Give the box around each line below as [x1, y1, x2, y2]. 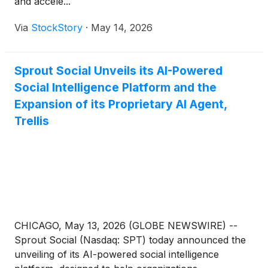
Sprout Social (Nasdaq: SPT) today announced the [14, 234, 246, 246]
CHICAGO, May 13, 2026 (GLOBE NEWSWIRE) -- [14, 220, 237, 232]
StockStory [31, 22, 83, 34]
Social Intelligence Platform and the [14, 80, 217, 95]
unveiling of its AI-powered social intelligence [14, 248, 219, 261]
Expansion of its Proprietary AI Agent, [14, 97, 227, 112]
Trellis [14, 114, 49, 129]
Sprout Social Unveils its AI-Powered [14, 63, 223, 78]
